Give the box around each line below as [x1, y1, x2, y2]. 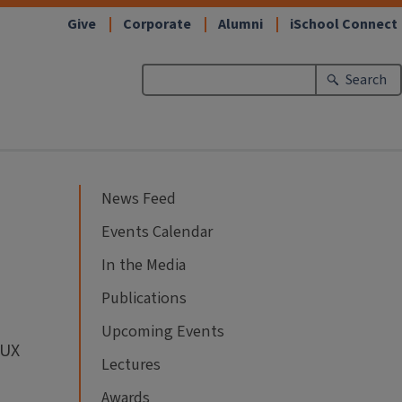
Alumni [218, 14, 263, 34]
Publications [101, 286, 187, 310]
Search [345, 70, 387, 90]
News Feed [101, 187, 176, 210]
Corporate [123, 14, 191, 34]
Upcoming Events [101, 319, 224, 343]
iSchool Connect [290, 14, 398, 34]
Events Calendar [101, 220, 213, 243]
